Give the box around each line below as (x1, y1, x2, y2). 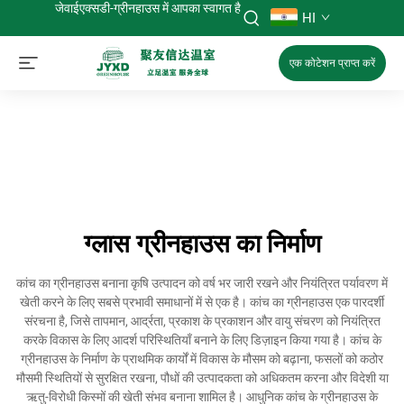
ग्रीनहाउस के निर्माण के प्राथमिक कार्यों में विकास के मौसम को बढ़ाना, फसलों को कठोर (21, 352, 383, 366)
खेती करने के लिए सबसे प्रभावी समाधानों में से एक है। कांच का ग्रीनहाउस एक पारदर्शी (20, 295, 384, 309)
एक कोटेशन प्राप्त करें (289, 57, 375, 69)
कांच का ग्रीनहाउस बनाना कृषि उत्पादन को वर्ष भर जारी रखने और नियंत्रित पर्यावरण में (16, 276, 388, 290)
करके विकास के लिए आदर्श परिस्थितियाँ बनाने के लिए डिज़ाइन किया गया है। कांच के (23, 333, 381, 347)
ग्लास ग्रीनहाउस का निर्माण (83, 229, 321, 259)
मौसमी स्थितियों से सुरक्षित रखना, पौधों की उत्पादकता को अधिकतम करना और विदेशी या (15, 371, 389, 385)
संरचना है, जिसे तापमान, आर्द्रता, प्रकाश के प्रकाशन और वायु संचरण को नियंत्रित (23, 314, 381, 328)
